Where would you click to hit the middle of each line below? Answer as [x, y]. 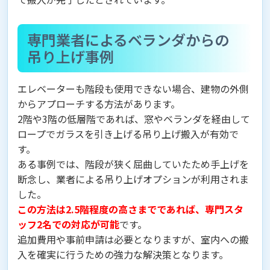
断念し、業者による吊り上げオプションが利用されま [133, 179]
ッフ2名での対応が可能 [68, 224]
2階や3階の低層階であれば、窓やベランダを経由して [134, 119]
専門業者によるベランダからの [128, 40]
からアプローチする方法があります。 [99, 104]
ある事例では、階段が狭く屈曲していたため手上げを [133, 164]
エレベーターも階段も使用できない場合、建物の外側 [133, 89]
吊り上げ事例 [71, 57]
